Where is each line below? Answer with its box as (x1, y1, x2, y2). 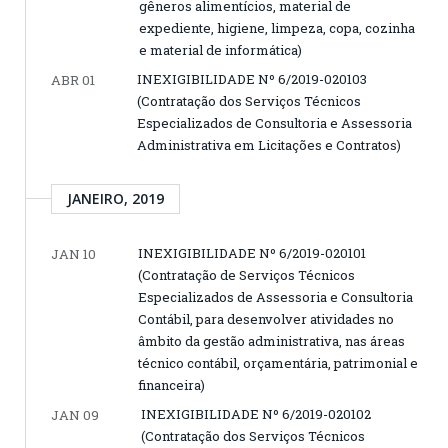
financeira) (138, 376, 205, 395)
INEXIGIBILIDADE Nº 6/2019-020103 (137, 70, 367, 89)
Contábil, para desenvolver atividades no (138, 310, 394, 329)
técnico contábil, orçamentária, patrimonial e (138, 354, 418, 373)
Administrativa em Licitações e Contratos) (137, 136, 401, 155)
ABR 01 (51, 71, 95, 90)
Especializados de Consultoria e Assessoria (137, 114, 412, 133)
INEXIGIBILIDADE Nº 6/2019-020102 (141, 405, 371, 424)
